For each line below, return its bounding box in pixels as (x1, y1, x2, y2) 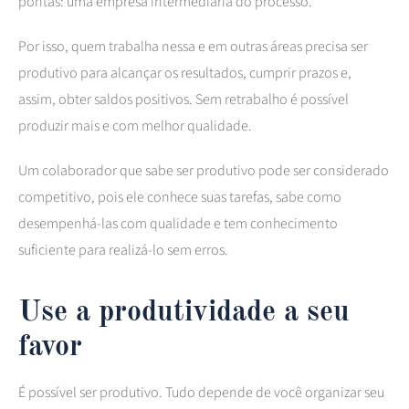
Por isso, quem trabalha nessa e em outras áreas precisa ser (18, 36, 368, 57)
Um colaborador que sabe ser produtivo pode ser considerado (18, 160, 389, 181)
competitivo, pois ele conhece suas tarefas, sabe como (18, 186, 341, 207)
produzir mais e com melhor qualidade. (18, 115, 252, 136)
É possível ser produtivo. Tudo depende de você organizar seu (18, 382, 384, 403)
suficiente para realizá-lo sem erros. (18, 239, 228, 260)
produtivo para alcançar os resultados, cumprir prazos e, (18, 62, 351, 83)
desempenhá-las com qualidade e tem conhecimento (18, 213, 338, 234)
